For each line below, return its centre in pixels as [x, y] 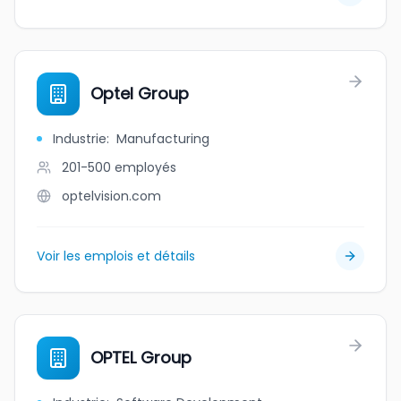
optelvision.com [111, 196]
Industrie [80, 139]
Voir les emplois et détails [116, 256]
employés [145, 167]
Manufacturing [163, 139]
